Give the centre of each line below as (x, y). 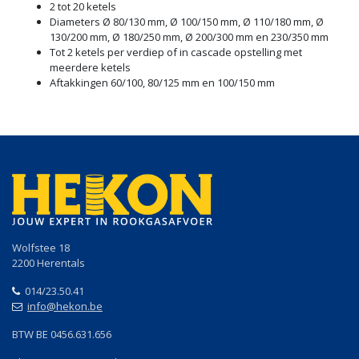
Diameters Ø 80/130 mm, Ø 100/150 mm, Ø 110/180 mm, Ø (187, 21)
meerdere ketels (90, 67)
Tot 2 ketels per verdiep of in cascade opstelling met (176, 52)
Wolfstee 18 (41, 247)
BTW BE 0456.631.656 (62, 334)
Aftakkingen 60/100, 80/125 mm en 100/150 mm (162, 82)
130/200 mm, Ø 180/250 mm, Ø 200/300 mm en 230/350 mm (189, 36)
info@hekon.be (65, 306)
